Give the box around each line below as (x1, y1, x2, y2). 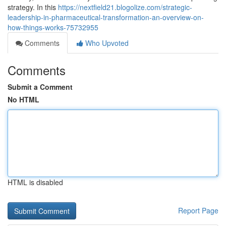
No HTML (8, 94, 39, 104)
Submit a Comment (8, 82, 73, 92)
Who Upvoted (83, 38, 129, 48)
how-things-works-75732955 (8, 22, 98, 32)
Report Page (178, 205, 218, 215)
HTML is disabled (8, 177, 63, 187)
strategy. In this (8, 2, 58, 12)
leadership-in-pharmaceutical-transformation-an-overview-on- (8, 12, 204, 22)
